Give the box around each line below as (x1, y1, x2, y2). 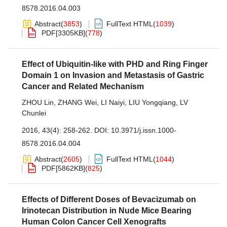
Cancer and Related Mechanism (22, 82, 144, 91)
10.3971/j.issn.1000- (111, 126, 176, 134)
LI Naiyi (101, 98, 125, 106)
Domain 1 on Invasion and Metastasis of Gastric (22, 71, 204, 80)
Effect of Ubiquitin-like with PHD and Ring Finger (22, 60, 208, 68)
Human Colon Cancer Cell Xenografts (22, 217, 166, 226)
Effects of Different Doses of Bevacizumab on (22, 195, 196, 204)
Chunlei (22, 109, 46, 117)
